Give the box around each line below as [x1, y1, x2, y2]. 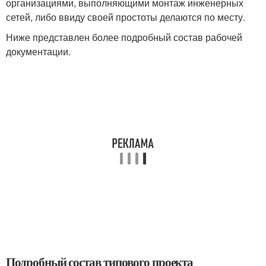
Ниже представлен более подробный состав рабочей [6, 30, 242, 44]
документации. [6, 45, 71, 58]
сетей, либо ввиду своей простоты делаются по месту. [6, 10, 245, 24]
